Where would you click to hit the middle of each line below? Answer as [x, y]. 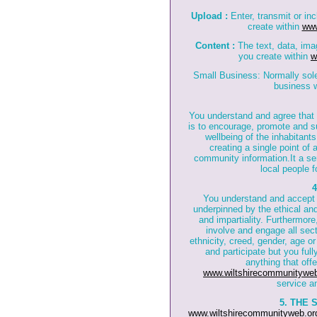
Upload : [209, 16]
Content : [215, 46]
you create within [275, 56]
